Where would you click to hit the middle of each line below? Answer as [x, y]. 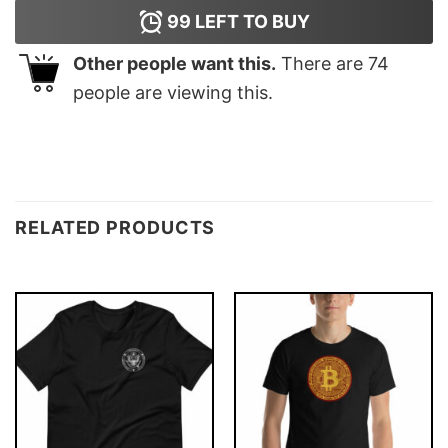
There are [322, 64]
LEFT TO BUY [250, 22]
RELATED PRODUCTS [115, 227]
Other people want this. [174, 64]
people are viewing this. [173, 93]
